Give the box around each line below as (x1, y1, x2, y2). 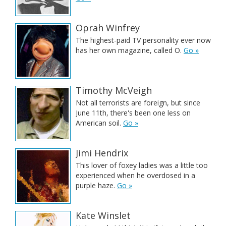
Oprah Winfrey (76, 22, 140, 34)
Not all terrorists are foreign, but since (76, 98, 200, 107)
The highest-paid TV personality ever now (76, 35, 211, 45)
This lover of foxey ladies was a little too (76, 160, 208, 170)
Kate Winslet (76, 209, 131, 221)
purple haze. (76, 181, 117, 190)
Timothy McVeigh (76, 84, 152, 96)
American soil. (76, 118, 123, 128)
